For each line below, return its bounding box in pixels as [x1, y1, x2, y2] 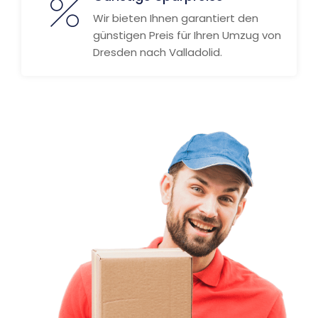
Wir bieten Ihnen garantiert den [93, 11, 258, 26]
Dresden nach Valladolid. [93, 45, 222, 60]
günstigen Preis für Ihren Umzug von [93, 28, 281, 43]
